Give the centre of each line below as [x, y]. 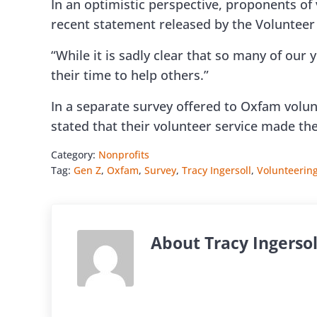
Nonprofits [124, 155]
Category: [75, 155]
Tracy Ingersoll [217, 171]
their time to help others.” [133, 75]
